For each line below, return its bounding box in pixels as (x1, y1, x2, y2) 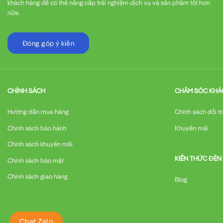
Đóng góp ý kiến (22, 38, 75, 48)
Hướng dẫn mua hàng (7, 108, 69, 116)
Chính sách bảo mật (7, 156, 64, 164)
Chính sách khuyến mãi (7, 140, 73, 148)
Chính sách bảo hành (7, 123, 67, 132)
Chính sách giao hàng (7, 172, 68, 181)
